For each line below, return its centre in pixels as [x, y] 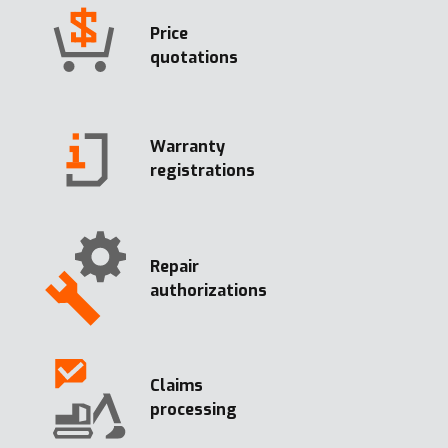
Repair [174, 266]
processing [193, 410]
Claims [176, 386]
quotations [194, 57]
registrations [202, 170]
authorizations [208, 290]
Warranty [187, 146]
